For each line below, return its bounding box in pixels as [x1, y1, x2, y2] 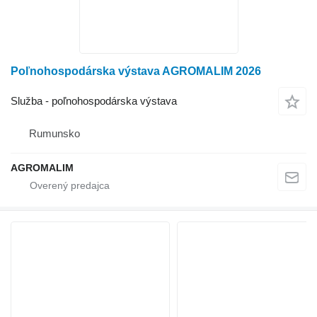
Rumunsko [29, 127, 80, 139]
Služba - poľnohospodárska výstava [11, 94, 177, 107]
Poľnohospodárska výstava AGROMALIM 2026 [11, 65, 261, 77]
